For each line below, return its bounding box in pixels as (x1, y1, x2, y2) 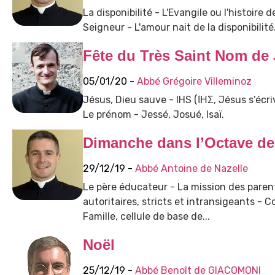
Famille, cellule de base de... (82, 211, 210, 223)
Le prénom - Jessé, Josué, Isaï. (82, 108, 224, 120)
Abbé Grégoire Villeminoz (136, 75, 252, 87)
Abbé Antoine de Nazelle (134, 163, 248, 175)
